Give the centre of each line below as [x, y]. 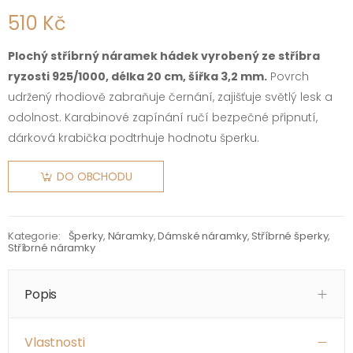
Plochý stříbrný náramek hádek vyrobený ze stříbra [164, 56]
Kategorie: [34, 236]
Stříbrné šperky [290, 236]
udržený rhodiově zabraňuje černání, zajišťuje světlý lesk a [170, 97]
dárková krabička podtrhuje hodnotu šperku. [134, 137]
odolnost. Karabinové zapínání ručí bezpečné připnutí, [163, 117]
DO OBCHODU [95, 176]
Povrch [288, 76]
